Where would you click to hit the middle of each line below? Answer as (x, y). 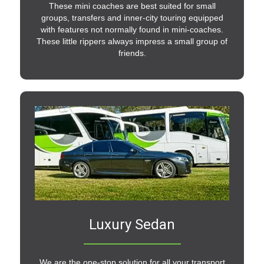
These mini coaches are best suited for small (132, 6)
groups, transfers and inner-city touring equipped (132, 18)
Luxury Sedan (132, 224)
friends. (132, 53)
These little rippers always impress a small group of (132, 42)
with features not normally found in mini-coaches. (132, 30)
